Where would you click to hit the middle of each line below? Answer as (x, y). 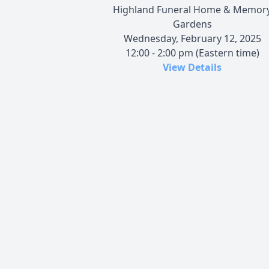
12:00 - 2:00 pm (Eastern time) (192, 53)
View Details (192, 67)
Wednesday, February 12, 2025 (192, 38)
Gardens (192, 24)
